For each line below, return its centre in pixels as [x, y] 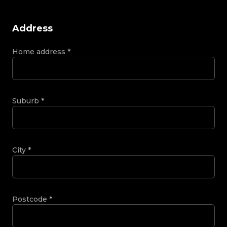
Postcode [31, 199]
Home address [40, 51]
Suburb [27, 101]
